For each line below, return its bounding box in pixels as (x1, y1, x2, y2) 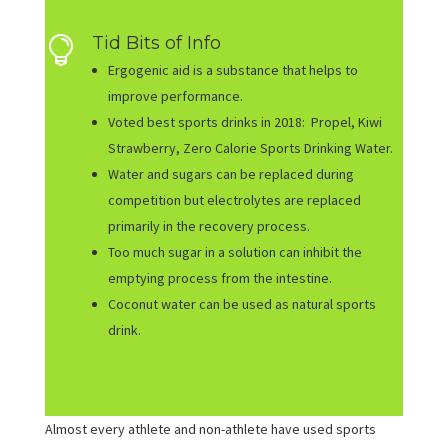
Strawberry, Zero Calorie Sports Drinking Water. (107, 138, 393, 157)
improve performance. (107, 86, 243, 105)
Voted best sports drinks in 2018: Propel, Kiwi (107, 112, 382, 131)
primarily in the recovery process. (107, 216, 310, 235)
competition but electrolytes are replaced (107, 190, 361, 209)
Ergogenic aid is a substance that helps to (107, 60, 358, 79)
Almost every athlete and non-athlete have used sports (44, 419, 376, 438)
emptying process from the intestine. (107, 268, 332, 287)
